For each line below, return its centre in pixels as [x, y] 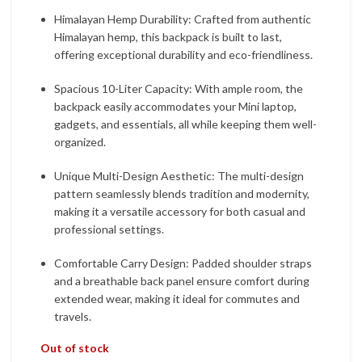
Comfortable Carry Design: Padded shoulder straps [183, 263]
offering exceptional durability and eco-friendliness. [183, 55]
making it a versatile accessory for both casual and [180, 212]
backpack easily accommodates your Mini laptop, [175, 107]
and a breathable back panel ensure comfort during [182, 281]
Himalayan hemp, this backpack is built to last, [168, 37]
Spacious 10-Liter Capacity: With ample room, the [179, 89]
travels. [73, 317]
